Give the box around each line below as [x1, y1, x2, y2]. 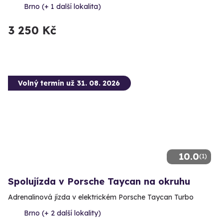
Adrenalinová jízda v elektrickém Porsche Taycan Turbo [8, 193, 194, 202]
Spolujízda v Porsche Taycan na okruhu [8, 176, 190, 188]
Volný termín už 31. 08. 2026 [18, 79, 120, 88]
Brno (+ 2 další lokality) [24, 209, 101, 218]
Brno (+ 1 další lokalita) [24, 2, 101, 11]
